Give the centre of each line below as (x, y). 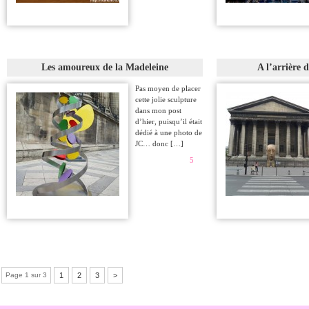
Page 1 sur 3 (26, 275)
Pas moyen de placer (168, 88)
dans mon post (158, 110)
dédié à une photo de (169, 132)
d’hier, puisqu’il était (169, 121)
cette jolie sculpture (166, 99)
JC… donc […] (159, 143)
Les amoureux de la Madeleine (105, 67)
